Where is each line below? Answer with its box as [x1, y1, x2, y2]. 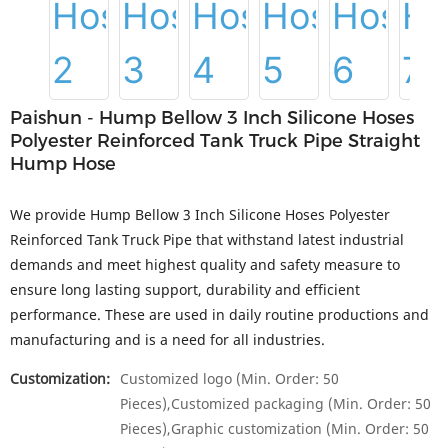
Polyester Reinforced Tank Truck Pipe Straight [10, 130, 420, 152]
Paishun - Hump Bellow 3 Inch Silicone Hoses [10, 107, 414, 129]
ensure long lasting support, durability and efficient [10, 280, 360, 299]
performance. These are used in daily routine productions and [10, 305, 429, 324]
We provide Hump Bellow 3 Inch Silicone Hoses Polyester [10, 205, 390, 224]
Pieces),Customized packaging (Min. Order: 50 [120, 394, 431, 413]
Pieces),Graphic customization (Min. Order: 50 [120, 419, 429, 438]
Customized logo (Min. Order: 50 [120, 369, 339, 388]
